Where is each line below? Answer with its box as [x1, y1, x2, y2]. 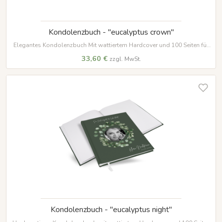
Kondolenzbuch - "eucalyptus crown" [48, 26, 174, 38]
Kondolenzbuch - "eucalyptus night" [50, 204, 172, 216]
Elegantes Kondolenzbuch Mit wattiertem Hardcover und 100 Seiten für [13, 41, 209, 50]
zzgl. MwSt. [109, 55, 141, 63]
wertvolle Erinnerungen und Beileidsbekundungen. [41, 49, 181, 57]
